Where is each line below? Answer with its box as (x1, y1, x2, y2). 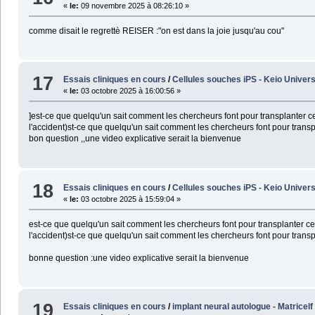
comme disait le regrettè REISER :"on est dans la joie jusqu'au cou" (28, 25, 284, 36)
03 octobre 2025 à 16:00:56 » (79, 86, 181, 96)
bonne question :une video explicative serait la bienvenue (28, 252, 249, 263)
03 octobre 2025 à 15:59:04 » (79, 194, 181, 203)
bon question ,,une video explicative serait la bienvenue (28, 134, 241, 144)
